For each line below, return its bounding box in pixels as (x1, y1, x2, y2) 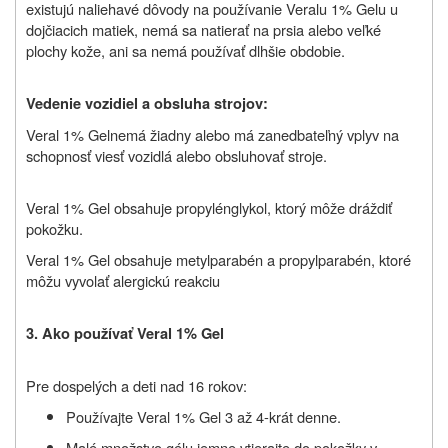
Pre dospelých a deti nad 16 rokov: (26, 374, 247, 396)
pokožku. (26, 217, 83, 239)
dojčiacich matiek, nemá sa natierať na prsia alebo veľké (26, 18, 381, 40)
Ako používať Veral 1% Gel (42, 322, 224, 344)
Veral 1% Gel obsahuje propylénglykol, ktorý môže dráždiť (26, 196, 392, 218)
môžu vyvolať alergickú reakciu (26, 269, 220, 291)
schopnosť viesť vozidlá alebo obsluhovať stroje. (26, 144, 327, 166)
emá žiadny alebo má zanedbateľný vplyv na (118, 123, 399, 145)
